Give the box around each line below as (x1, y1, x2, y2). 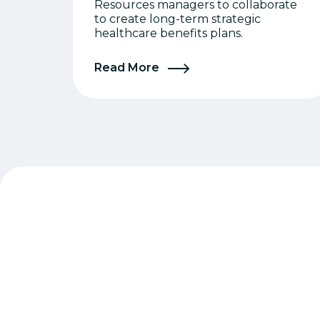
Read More (94, 61, 162, 74)
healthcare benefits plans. (94, 26, 243, 40)
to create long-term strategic (94, 12, 261, 26)
